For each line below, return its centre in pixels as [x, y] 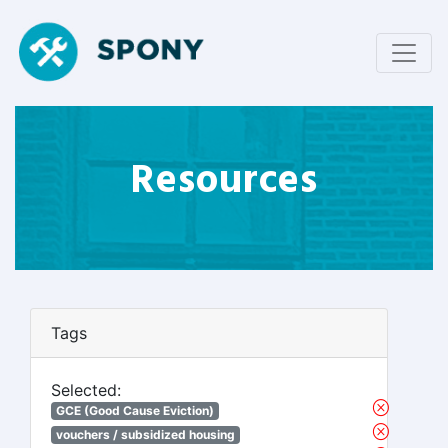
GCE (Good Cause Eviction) [134, 410]
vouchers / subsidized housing [145, 434]
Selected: [86, 390]
